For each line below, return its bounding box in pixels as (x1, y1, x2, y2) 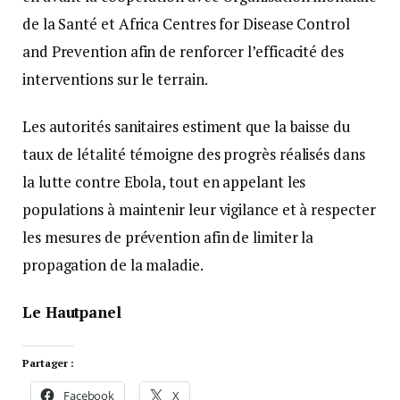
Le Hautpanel (22, 301, 121, 322)
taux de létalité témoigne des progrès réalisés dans (22, 143, 365, 164)
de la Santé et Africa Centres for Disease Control (22, 12, 350, 34)
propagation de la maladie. (22, 254, 204, 275)
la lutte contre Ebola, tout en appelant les (22, 171, 306, 192)
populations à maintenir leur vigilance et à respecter (22, 198, 376, 220)
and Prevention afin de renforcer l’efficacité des (22, 40, 344, 62)
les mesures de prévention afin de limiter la (22, 226, 314, 247)
